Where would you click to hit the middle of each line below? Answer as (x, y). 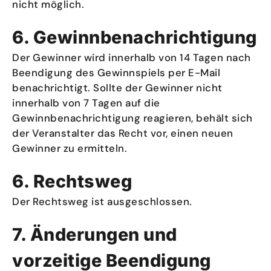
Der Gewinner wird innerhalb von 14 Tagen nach (132, 57)
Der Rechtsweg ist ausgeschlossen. (102, 201)
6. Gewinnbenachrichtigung (135, 37)
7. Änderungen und (95, 234)
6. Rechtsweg (72, 181)
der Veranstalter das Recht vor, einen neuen (123, 133)
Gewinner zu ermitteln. (70, 148)
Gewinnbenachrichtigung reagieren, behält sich (132, 118)
